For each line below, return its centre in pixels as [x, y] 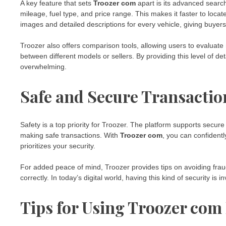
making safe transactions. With [70, 135]
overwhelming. [43, 67]
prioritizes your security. [58, 146]
